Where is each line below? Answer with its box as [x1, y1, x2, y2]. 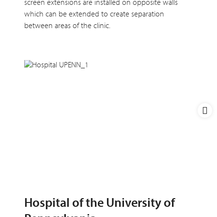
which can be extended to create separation [24, 8, 164, 18]
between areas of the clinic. [24, 20, 110, 30]
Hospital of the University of [24, 194, 175, 210]
